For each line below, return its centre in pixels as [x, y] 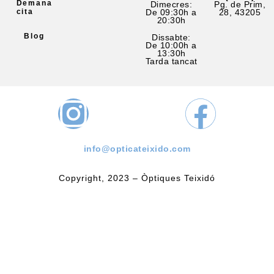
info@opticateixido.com [137, 149]
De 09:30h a [171, 13]
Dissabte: [171, 37]
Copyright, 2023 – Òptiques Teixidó [137, 178]
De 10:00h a [171, 45]
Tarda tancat [171, 61]
